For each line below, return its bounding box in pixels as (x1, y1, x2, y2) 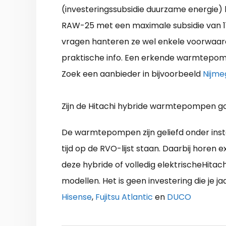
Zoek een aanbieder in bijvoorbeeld (62, 68, 203, 80)
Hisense (62, 191, 92, 203)
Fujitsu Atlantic (95, 191, 153, 203)
